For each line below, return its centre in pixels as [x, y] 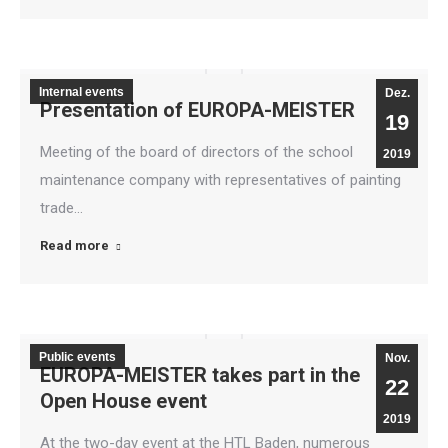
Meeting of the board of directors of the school [196, 152]
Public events [77, 357]
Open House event [123, 401]
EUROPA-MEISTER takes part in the [200, 375]
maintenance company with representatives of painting [220, 180]
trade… [61, 208]
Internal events [81, 92]
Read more [74, 245]
